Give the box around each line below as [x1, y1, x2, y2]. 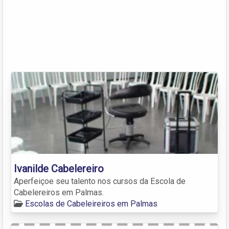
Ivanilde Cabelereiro [14, 162, 104, 175]
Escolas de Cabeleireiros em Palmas [25, 198, 157, 209]
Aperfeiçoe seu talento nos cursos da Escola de [14, 176, 186, 186]
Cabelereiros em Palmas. [14, 187, 104, 197]
